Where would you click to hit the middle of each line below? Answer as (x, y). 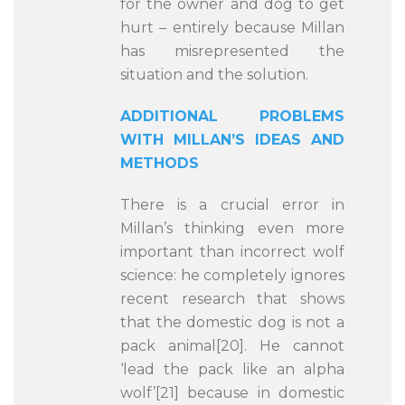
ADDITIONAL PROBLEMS (232, 116)
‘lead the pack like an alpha (232, 369)
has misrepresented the (232, 51)
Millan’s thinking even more (232, 228)
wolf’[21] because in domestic (232, 393)
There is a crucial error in (232, 205)
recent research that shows (232, 299)
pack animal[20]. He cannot (232, 346)
